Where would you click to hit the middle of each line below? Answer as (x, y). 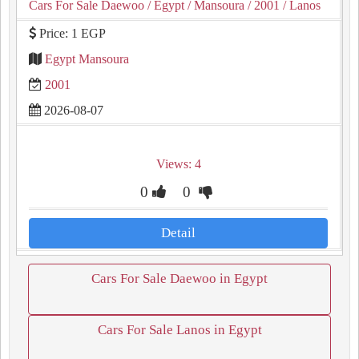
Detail (178, 233)
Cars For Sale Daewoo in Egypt (179, 278)
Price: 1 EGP (71, 33)
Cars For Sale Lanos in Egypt (179, 330)
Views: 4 (178, 164)
